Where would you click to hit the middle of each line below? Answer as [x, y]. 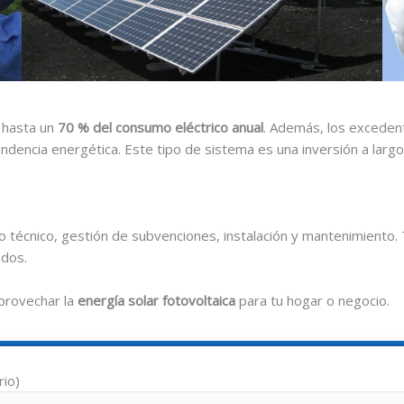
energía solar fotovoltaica [156, 300]
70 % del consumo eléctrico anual [161, 127]
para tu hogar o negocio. [312, 300]
